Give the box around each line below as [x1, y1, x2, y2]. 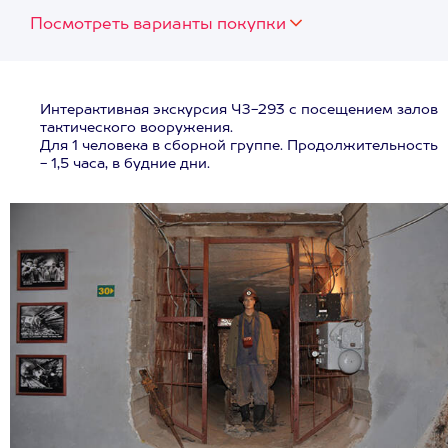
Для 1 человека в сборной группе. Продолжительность [40, 139, 438, 153]
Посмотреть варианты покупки [30, 17, 286, 33]
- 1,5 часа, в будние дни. [40, 157, 210, 171]
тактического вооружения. [40, 121, 233, 135]
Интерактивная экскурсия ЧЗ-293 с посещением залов [40, 103, 438, 117]
